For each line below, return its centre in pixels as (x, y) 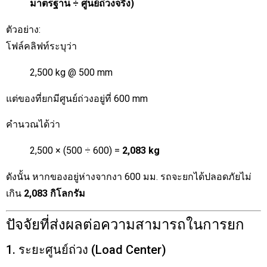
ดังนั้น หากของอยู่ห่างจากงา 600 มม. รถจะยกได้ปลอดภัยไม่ (129, 176)
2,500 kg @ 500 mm (71, 73)
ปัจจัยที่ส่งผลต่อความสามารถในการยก (125, 225)
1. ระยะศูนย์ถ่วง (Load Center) (86, 250)
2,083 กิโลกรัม (55, 193)
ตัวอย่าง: (23, 30)
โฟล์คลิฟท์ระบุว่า (41, 46)
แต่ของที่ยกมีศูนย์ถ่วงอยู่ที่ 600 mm (77, 99)
